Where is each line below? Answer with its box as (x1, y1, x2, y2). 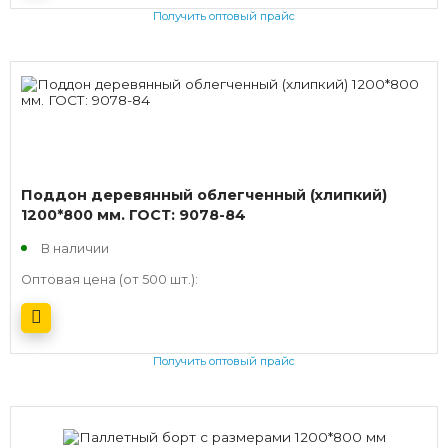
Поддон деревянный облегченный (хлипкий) (21, 185, 387, 204)
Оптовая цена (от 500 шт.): (21, 271, 198, 287)
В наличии (41, 240, 109, 256)
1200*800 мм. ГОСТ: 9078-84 (21, 205, 246, 224)
